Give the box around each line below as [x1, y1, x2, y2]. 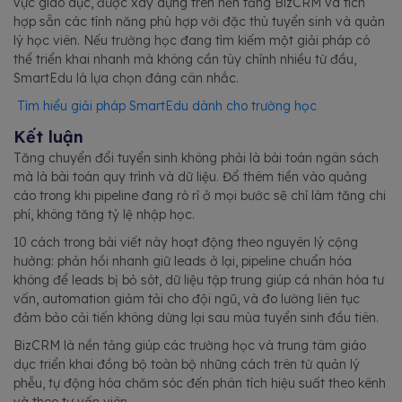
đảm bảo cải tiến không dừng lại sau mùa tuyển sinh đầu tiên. [13, 309, 379, 326]
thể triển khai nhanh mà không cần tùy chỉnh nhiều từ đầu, [13, 50, 356, 67]
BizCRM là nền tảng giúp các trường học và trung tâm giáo [13, 336, 366, 354]
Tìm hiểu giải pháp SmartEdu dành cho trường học [13, 97, 317, 114]
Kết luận [13, 126, 83, 147]
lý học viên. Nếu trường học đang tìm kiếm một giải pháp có [13, 31, 370, 48]
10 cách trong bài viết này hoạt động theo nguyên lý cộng [13, 233, 358, 250]
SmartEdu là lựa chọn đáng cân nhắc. [13, 69, 239, 86]
